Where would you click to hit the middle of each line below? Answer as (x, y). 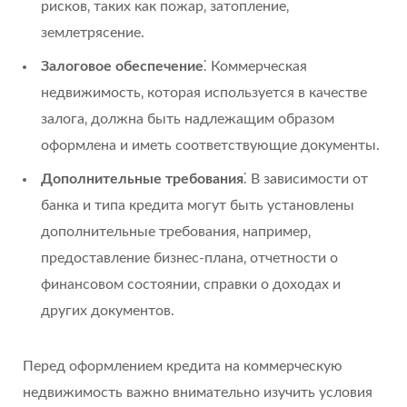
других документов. (108, 310)
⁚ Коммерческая (255, 66)
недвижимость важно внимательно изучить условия (198, 392)
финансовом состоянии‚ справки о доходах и (191, 284)
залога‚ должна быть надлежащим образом (188, 119)
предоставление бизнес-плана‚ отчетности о (189, 258)
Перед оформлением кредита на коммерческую (183, 366)
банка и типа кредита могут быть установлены (198, 205)
